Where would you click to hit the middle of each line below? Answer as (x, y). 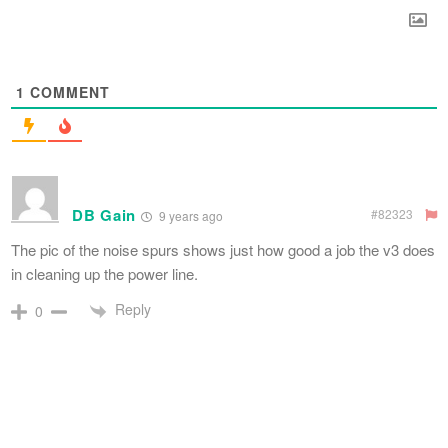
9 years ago (189, 216)
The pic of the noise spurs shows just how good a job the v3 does (223, 250)
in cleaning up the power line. (104, 274)
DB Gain (104, 215)
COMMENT (67, 92)
